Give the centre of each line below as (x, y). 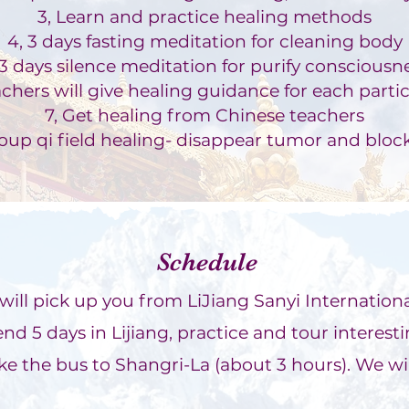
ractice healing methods (266, 17)
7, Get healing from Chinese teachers (204, 115)
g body (372, 42)
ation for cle (252, 42)
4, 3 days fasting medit (104, 42)
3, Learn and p (99, 17)
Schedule (206, 262)
